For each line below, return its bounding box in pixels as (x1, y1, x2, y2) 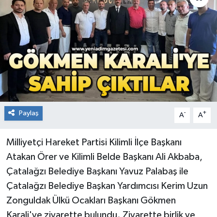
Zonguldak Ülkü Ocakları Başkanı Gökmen (6, 195, 176, 205)
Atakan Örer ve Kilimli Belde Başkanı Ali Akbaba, (6, 152, 202, 162)
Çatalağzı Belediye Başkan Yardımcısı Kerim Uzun (6, 181, 208, 191)
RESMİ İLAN (26, 13, 72, 21)
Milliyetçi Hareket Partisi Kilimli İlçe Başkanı (6, 137, 182, 147)
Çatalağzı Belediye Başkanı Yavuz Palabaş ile (6, 166, 188, 176)
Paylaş (18, 109, 39, 117)
